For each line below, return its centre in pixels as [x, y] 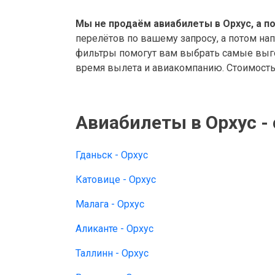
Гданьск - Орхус [112, 155]
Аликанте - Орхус [114, 229]
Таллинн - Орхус [112, 253]
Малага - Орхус [110, 204]
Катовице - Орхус [116, 180]
